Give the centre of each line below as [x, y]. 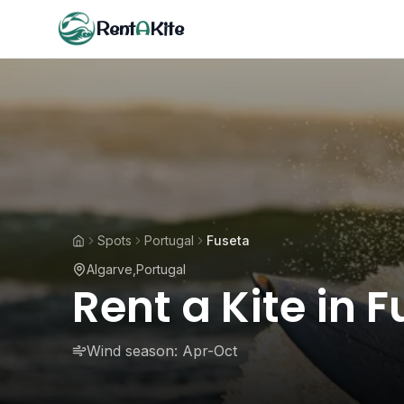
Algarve [110, 269]
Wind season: [132, 351]
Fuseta [228, 240]
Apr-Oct [210, 351]
